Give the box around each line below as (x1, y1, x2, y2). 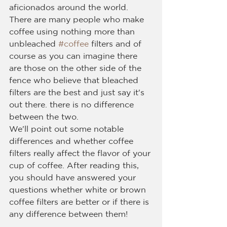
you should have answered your (9, 174, 138, 182)
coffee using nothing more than (9, 28, 137, 36)
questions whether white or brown (9, 186, 148, 195)
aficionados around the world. (9, 4, 128, 12)
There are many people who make (9, 16, 146, 24)
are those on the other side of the (9, 65, 144, 73)
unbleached (9, 41, 58, 49)
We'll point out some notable (9, 126, 126, 134)
